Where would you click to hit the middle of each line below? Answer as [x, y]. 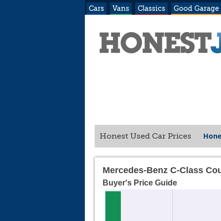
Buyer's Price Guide [140, 183]
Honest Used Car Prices [147, 136]
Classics [151, 8]
